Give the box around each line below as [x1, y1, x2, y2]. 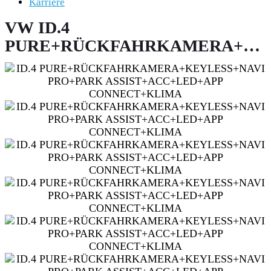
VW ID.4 [5, 18, 70, 37]
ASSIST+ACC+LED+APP [5, 73, 197, 91]
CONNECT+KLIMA [5, 91, 158, 109]
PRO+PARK [5, 54, 97, 73]
